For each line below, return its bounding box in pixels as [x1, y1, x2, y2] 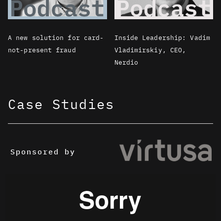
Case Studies [8, 95, 114, 112]
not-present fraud [8, 45, 76, 54]
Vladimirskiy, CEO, [114, 45, 186, 54]
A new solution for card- [8, 33, 104, 42]
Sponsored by [10, 147, 75, 157]
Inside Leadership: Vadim [114, 33, 210, 42]
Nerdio [114, 58, 139, 67]
